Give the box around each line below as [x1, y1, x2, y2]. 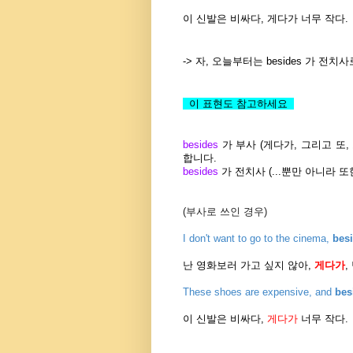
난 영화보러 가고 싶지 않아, [183, 259, 314, 272]
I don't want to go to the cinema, [183, 232, 333, 245]
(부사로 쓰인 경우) [183, 206, 267, 218]
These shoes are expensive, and [183, 286, 335, 299]
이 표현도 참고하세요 [183, 98, 294, 110]
